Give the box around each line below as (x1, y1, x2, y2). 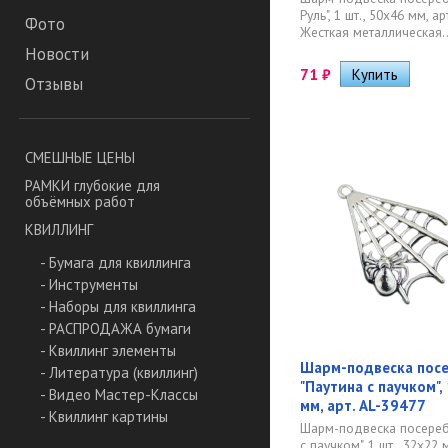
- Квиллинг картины (40, 407, 168, 427)
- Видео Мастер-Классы (40, 385, 198, 405)
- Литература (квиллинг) (40, 363, 198, 383)
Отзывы (25, 73, 83, 96)
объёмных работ (25, 192, 135, 212)
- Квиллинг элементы (40, 341, 176, 361)
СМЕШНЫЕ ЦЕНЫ (25, 148, 135, 168)
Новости (25, 43, 89, 66)
